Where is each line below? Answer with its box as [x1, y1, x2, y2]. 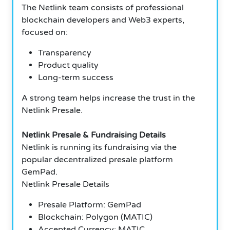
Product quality [38, 60, 99, 70]
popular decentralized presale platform [22, 154, 173, 165]
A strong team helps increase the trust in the [22, 92, 195, 103]
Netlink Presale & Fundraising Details [22, 129, 166, 140]
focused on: [22, 27, 68, 37]
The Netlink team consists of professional [22, 2, 184, 13]
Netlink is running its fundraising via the [22, 142, 177, 152]
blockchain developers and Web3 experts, [22, 14, 184, 25]
